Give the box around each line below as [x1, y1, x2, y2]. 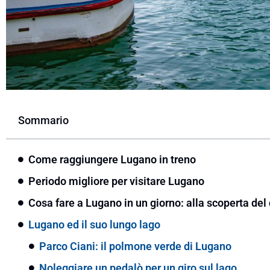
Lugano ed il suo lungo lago [28, 218, 160, 231]
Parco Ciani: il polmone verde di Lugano [39, 239, 231, 253]
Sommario [18, 113, 69, 127]
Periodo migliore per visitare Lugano [28, 174, 204, 187]
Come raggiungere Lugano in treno [28, 152, 196, 166]
